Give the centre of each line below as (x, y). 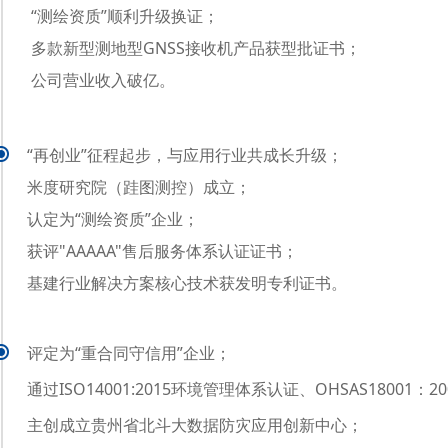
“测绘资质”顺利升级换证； (125, 16)
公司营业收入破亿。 (103, 80)
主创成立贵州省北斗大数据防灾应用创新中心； (195, 425)
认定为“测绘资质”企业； (113, 219)
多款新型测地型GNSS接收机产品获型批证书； (196, 48)
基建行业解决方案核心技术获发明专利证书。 (187, 283)
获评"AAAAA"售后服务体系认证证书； (162, 251)
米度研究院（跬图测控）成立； (139, 187)
